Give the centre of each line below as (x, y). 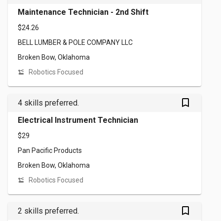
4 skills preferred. (48, 103)
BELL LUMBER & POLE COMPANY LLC (75, 42)
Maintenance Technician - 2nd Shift (83, 12)
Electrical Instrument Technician (78, 120)
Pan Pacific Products (50, 150)
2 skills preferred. (48, 211)
